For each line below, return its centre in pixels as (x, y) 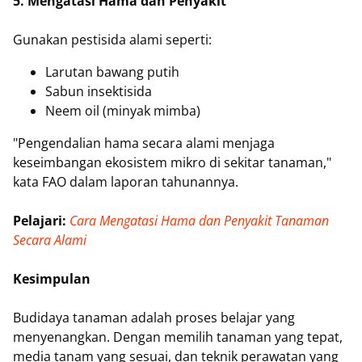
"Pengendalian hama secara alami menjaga (144, 143)
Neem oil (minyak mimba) (123, 110)
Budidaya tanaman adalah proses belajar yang (154, 317)
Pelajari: (40, 220)
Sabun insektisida (99, 91)
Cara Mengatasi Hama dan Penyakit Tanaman (199, 220)
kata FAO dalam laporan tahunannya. (126, 181)
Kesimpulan (52, 278)
